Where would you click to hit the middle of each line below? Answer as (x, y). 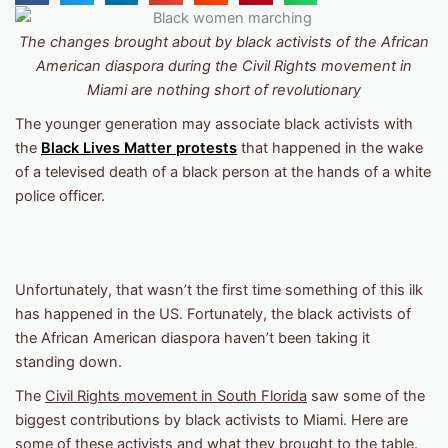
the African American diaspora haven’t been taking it (192, 337)
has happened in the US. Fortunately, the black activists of (213, 313)
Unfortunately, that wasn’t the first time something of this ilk (219, 289)
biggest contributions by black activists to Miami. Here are (211, 419)
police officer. (60, 195)
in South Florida (252, 395)
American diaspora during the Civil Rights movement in (224, 65)
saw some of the (366, 395)
